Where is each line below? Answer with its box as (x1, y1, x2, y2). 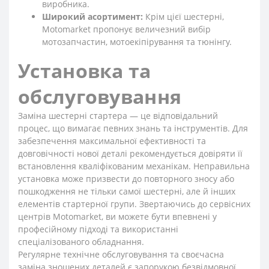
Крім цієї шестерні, (143, 11, 224, 22)
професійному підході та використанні (18, 223, 178, 235)
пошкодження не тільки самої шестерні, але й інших (18, 186, 235, 197)
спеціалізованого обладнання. (18, 236, 144, 247)
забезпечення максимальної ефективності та (18, 135, 206, 147)
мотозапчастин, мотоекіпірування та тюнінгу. (42, 36, 232, 47)
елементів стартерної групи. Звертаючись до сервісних (18, 198, 250, 210)
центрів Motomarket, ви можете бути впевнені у (18, 211, 217, 222)
